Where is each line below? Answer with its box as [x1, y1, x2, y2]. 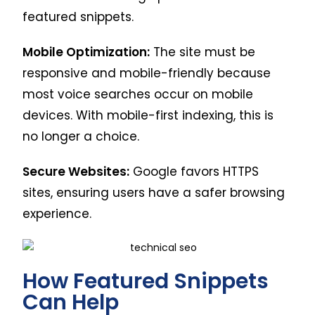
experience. [22, 205, 92, 222]
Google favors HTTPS [129, 162, 259, 180]
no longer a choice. [22, 127, 140, 145]
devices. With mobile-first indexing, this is [22, 106, 274, 124]
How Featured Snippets [22, 266, 269, 296]
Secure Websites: [22, 162, 130, 180]
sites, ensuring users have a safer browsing [22, 184, 285, 201]
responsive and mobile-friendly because [22, 64, 271, 82]
